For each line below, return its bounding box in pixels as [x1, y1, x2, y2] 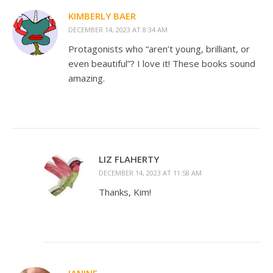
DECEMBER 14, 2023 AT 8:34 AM [68, 25, 168, 35]
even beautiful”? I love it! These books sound [68, 57, 255, 70]
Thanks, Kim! [99, 186, 151, 199]
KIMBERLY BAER [68, 10, 136, 23]
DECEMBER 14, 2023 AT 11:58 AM [99, 168, 202, 178]
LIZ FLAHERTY [99, 153, 159, 166]
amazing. [68, 72, 105, 85]
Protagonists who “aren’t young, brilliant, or [68, 43, 250, 55]
